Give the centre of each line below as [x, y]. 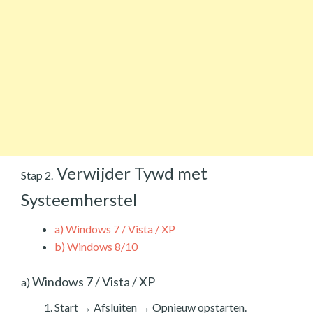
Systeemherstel [79, 199]
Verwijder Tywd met [130, 173]
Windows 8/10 [101, 246]
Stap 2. [37, 175]
